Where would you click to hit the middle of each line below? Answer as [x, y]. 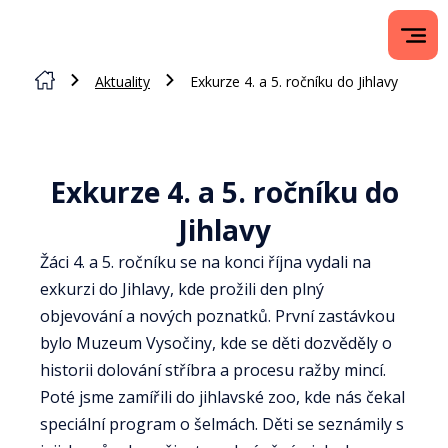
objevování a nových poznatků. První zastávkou [217, 316]
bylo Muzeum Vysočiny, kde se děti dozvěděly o [216, 343]
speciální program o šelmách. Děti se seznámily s [222, 424]
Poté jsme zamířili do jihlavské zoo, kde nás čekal [222, 397]
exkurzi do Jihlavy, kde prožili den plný [182, 289]
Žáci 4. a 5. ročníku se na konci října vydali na [205, 262]
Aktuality [122, 81]
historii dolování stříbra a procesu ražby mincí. [213, 370]
